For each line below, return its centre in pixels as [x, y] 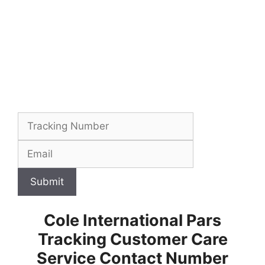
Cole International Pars [132, 220]
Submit [47, 182]
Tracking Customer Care [132, 239]
